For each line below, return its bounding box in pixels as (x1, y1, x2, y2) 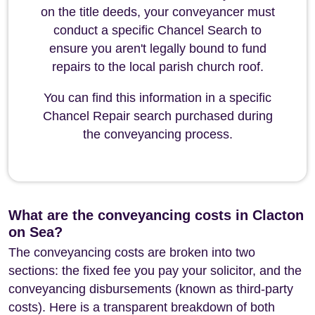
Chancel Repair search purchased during (42, 109, 273, 123)
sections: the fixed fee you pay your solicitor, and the (8, 264, 302, 278)
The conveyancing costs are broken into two (8, 245, 255, 259)
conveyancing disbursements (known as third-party (8, 282, 293, 296)
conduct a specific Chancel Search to (53, 23, 262, 37)
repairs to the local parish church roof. (51, 60, 264, 74)
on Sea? (8, 224, 63, 240)
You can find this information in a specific (44, 91, 271, 105)
